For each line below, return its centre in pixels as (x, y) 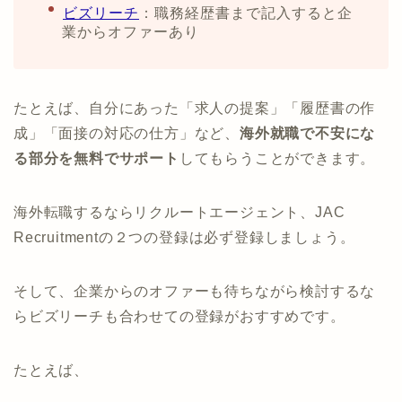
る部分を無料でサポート (96, 159)
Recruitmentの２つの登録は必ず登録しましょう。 (184, 238)
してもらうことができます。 (277, 159)
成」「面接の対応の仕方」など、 (127, 134)
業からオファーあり (131, 32)
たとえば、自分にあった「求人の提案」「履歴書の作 (195, 109)
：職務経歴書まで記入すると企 (246, 13)
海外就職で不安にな (308, 134)
